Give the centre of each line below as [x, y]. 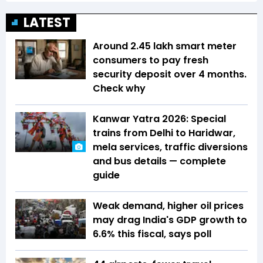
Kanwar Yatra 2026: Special [159, 119]
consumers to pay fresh [151, 60]
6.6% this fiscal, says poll [152, 234]
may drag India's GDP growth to [170, 220]
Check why [119, 89]
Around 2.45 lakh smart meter [165, 46]
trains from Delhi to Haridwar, [164, 133]
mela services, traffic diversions [170, 147]
